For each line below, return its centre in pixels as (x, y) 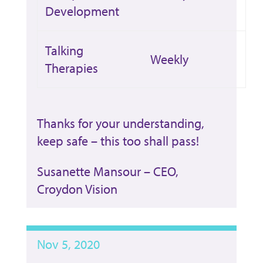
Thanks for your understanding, (120, 123)
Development (82, 11)
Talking (64, 50)
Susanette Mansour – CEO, (107, 171)
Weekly (169, 59)
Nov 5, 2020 (68, 244)
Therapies (71, 68)
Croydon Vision (77, 189)
